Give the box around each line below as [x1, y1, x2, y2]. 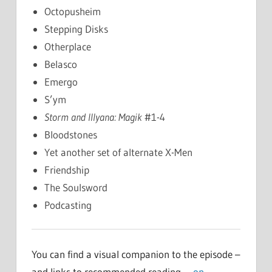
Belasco [44, 57, 78, 70]
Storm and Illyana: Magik [44, 110, 143, 123]
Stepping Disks [44, 22, 109, 35]
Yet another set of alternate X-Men [44, 145, 193, 158]
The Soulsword [44, 180, 108, 194]
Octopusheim [44, 4, 101, 18]
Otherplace [44, 39, 92, 53]
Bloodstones [44, 127, 98, 141]
